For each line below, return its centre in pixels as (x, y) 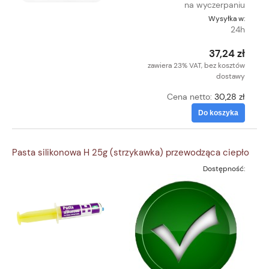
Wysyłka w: (227, 18)
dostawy (231, 76)
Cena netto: (191, 96)
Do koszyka (218, 113)
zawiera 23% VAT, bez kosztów (196, 65)
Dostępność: (224, 169)
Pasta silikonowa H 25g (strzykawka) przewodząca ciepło (131, 153)
